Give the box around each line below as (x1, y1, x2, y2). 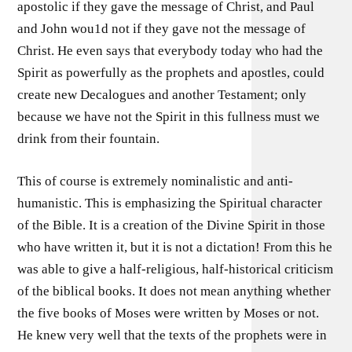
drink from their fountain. (17, 131, 160, 146)
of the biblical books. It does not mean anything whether (17, 283, 332, 299)
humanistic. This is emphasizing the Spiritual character (17, 195, 323, 211)
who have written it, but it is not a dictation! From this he (17, 239, 333, 255)
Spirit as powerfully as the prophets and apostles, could (17, 65, 325, 80)
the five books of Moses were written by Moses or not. (17, 305, 320, 321)
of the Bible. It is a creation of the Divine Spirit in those (17, 217, 326, 233)
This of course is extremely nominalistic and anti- (17, 173, 294, 189)
